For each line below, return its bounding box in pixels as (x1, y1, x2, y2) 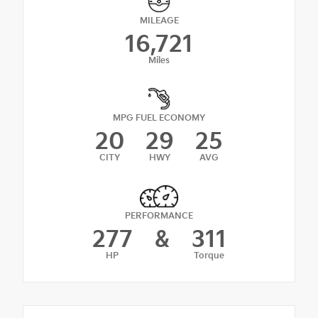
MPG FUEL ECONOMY (113, 112, 205, 124)
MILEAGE (139, 15, 179, 26)
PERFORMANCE (125, 211, 193, 222)
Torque (193, 251, 224, 262)
